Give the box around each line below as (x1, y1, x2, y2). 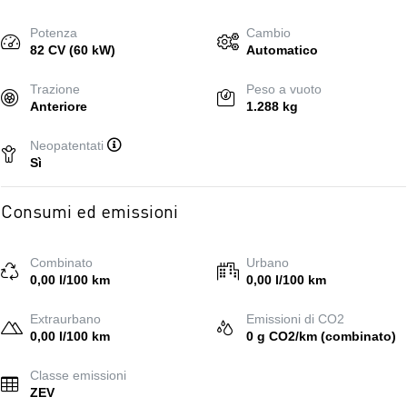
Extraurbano (30, 312, 101, 326)
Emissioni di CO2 (246, 312, 344, 326)
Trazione (30, 82, 80, 96)
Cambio (246, 25, 291, 40)
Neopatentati (30, 138, 107, 153)
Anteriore (30, 99, 87, 114)
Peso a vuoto (246, 82, 322, 96)
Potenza (30, 25, 77, 40)
